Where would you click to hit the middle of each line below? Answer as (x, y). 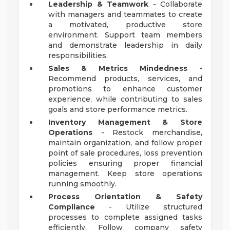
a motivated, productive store (125, 25)
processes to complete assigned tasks (125, 217)
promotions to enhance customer (125, 89)
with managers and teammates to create (125, 15)
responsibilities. (78, 56)
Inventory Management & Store (125, 122)
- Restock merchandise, (147, 133)
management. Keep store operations (125, 174)
